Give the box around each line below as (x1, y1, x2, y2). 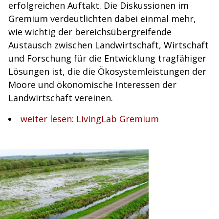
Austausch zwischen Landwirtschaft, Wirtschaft (8, 39, 209, 51)
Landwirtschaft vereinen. (8, 92, 113, 104)
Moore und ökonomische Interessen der (8, 79, 176, 90)
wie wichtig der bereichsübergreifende (8, 26, 172, 38)
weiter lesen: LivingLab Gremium (21, 113, 159, 125)
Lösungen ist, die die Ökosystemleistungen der (8, 66, 206, 77)
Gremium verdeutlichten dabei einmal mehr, (8, 13, 196, 24)
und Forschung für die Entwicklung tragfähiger (8, 52, 206, 64)
